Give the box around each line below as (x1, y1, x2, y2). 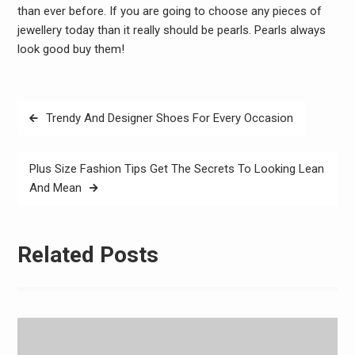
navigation (17, 126, 94, 146)
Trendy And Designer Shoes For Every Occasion (45, 110, 293, 125)
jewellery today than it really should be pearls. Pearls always (17, 23, 326, 37)
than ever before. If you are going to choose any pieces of (17, 4, 322, 18)
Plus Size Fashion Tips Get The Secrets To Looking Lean (29, 161, 324, 176)
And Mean (29, 180, 82, 195)
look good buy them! (17, 42, 124, 56)
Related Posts (17, 242, 158, 268)
